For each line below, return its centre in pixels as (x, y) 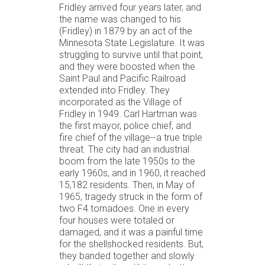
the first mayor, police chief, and (125, 125)
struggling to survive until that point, (131, 54)
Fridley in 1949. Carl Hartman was (128, 114)
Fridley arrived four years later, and (130, 7)
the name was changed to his (120, 19)
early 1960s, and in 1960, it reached (132, 173)
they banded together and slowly (127, 256)
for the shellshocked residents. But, (131, 244)
